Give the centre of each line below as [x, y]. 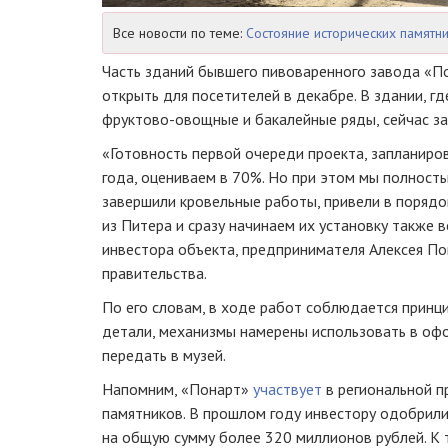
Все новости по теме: [179, 32]
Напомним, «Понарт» [177, 388]
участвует [287, 388]
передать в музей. [164, 354]
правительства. [154, 272]
